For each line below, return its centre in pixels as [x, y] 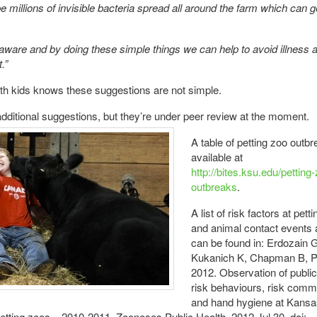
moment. [288, 116]
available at [217, 157]
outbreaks [214, 187]
